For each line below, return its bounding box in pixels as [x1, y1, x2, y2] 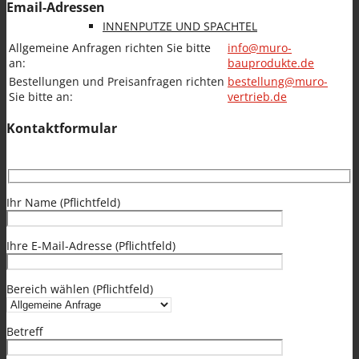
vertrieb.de [228, 88, 287, 104]
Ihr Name [6, 195, 60, 211]
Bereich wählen [6, 281, 93, 297]
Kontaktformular [6, 119, 117, 138]
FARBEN [103, 139, 145, 154]
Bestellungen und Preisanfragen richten [9, 73, 224, 89]
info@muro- [228, 39, 292, 55]
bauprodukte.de [228, 54, 314, 71]
